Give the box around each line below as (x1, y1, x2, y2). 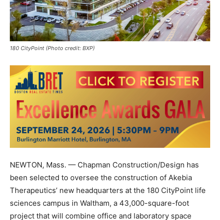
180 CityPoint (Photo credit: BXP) (10, 44, 95, 52)
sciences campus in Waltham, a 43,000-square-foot (10, 198, 189, 208)
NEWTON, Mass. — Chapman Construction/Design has (10, 160, 199, 169)
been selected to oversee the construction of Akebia (10, 172, 192, 182)
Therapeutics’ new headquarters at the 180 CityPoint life (10, 185, 206, 195)
